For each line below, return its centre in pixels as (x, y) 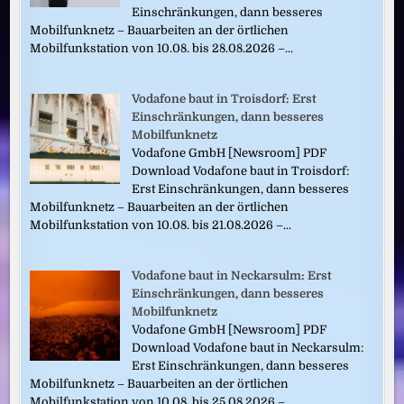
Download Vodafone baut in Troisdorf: (241, 171)
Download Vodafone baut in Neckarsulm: (248, 348)
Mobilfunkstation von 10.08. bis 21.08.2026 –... (161, 225)
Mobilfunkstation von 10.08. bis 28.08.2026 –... (162, 49)
